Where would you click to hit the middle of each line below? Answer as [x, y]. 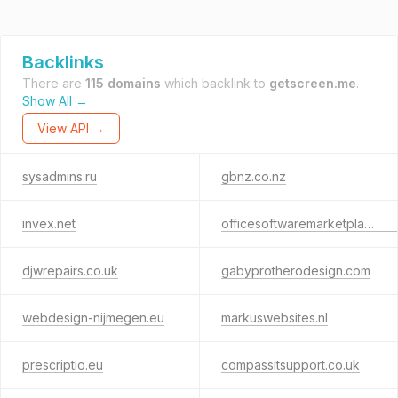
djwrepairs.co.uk [70, 271]
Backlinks [63, 62]
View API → [71, 128]
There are [54, 83]
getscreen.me [313, 83]
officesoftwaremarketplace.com [369, 223]
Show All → [55, 101]
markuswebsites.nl [274, 318]
